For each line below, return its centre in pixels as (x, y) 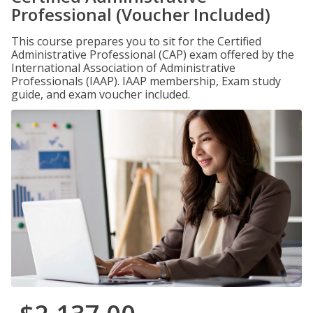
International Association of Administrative (123, 68)
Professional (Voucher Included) (141, 14)
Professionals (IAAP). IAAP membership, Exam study (146, 81)
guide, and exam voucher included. (101, 94)
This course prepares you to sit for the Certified (136, 41)
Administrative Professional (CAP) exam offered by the (153, 54)
